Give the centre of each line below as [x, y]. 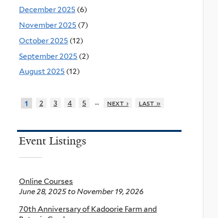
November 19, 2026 [110, 191]
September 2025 [48, 56]
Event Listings [53, 141]
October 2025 [44, 40]
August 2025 [42, 72]
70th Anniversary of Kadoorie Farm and [88, 209]
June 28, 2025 [43, 191]
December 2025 [47, 10]
